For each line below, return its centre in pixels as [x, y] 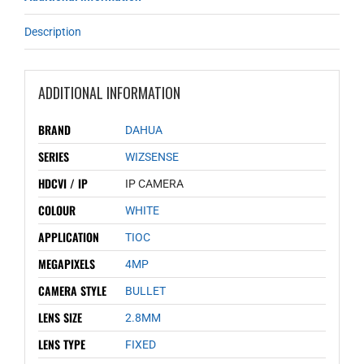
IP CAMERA [154, 183]
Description [53, 32]
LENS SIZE [60, 317]
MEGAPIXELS [66, 263]
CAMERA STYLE [72, 290]
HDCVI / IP [63, 183]
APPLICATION [68, 236]
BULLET [145, 290]
